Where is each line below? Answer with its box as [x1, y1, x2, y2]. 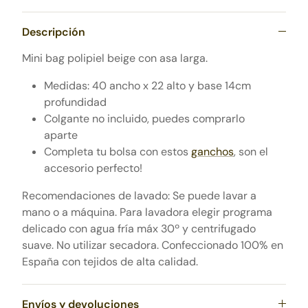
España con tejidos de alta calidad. [22, 254, 201, 269]
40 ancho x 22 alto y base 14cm [92, 78, 251, 93]
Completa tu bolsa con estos [44, 144, 191, 159]
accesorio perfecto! [44, 161, 145, 175]
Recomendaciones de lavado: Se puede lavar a [22, 188, 256, 203]
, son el [234, 144, 268, 159]
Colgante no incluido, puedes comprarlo [44, 111, 245, 126]
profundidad [44, 95, 109, 109]
